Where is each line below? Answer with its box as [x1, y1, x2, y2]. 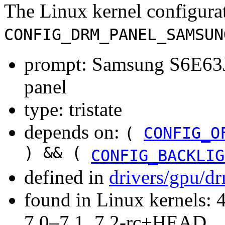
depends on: [24, 121, 125, 143]
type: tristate [24, 98, 122, 120]
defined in [24, 166, 109, 188]
